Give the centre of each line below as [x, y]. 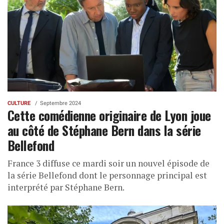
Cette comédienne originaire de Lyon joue [109, 115]
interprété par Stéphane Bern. [66, 187]
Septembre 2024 [60, 103]
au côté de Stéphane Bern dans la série [104, 130]
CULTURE [19, 103]
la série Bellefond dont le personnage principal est [107, 175]
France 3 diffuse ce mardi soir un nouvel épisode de [108, 163]
